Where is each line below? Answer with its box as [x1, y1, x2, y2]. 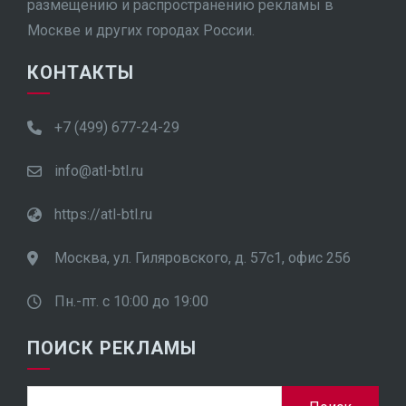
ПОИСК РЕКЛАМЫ [27, 337, 197, 359]
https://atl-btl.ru [54, 206, 152, 223]
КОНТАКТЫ [27, 62, 134, 83]
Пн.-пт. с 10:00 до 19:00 [54, 293, 208, 310]
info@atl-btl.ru [54, 162, 143, 179]
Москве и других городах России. [27, 22, 255, 39]
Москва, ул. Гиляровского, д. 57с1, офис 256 [54, 249, 351, 266]
